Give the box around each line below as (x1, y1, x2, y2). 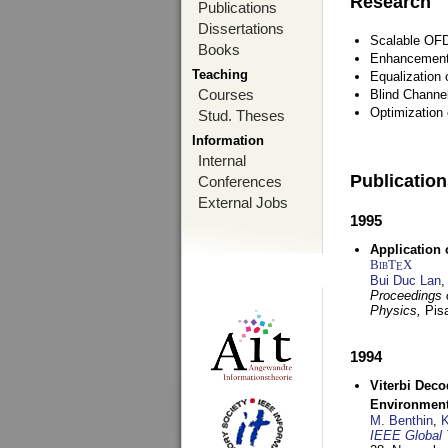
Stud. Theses (198, 107, 285, 124)
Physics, (370, 303, 425, 318)
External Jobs (198, 194, 288, 211)
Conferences (198, 173, 282, 190)
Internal (198, 152, 246, 169)
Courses (198, 86, 254, 103)
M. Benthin (370, 413, 433, 428)
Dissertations (198, 20, 284, 37)
